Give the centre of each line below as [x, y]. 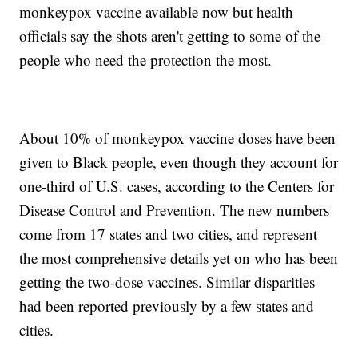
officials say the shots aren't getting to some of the [170, 36]
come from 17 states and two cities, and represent [169, 234]
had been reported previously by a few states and [167, 306]
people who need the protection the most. [146, 60]
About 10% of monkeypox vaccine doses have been [178, 138]
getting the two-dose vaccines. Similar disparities [167, 282]
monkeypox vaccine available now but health [157, 12]
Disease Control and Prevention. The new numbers [175, 210]
